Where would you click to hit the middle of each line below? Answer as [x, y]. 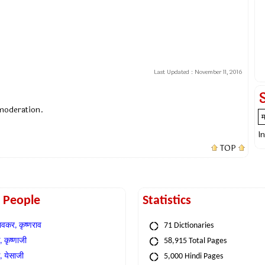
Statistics [167, 201]
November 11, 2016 [218, 72]
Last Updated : [174, 72]
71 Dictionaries [189, 226]
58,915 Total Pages [195, 241]
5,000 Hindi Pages [193, 257]
